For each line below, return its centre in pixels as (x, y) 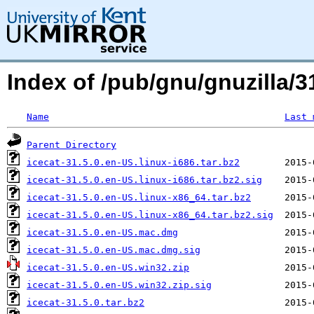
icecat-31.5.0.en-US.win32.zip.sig (119, 285)
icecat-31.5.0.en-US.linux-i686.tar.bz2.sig (144, 180)
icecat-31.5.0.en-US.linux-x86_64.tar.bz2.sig (150, 215)
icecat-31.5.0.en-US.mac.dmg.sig (114, 250)
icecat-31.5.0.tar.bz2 (86, 302)
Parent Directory (71, 145)
